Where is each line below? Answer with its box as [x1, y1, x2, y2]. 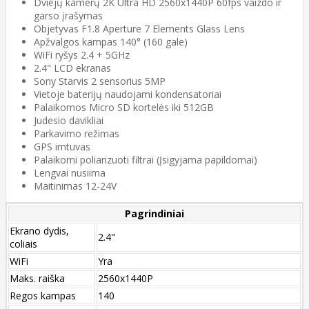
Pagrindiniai [125, 206, 184, 220]
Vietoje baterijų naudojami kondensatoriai [34, 87, 221, 101]
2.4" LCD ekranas [34, 61, 111, 74]
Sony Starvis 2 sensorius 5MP [34, 74, 166, 88]
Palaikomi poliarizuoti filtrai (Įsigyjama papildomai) [34, 152, 257, 166]
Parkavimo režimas [34, 126, 119, 140]
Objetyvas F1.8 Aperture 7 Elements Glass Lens [34, 21, 245, 35]
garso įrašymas [34, 8, 103, 22]
